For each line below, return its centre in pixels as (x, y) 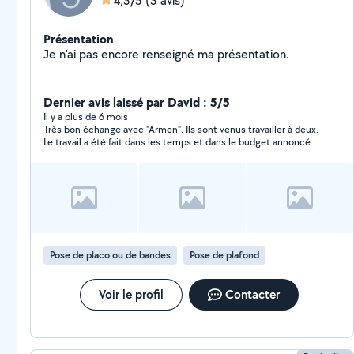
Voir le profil (131, 294)
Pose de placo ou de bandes (110, 255)
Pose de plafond (224, 255)
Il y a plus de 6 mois (86, 117)
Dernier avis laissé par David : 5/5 (137, 102)
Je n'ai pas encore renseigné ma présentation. (253, 54)
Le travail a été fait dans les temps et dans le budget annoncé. (178, 142)
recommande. (74, 167)
